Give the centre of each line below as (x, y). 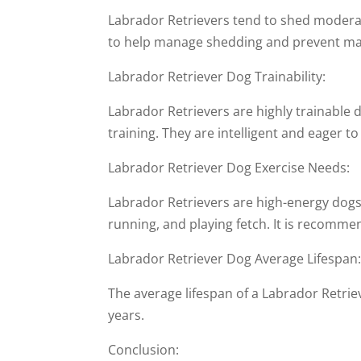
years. (127, 315)
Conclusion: (144, 350)
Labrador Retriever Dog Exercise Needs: (229, 168)
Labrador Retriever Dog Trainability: (217, 77)
